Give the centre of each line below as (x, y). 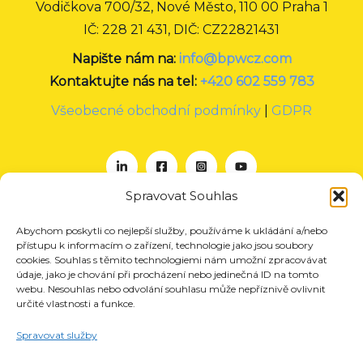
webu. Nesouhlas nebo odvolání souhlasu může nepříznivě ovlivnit (171, 289)
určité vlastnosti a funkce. (76, 303)
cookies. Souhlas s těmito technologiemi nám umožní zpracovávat (172, 260)
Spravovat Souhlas (181, 196)
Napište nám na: (125, 58)
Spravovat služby (57, 335)
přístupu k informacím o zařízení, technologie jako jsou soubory (165, 245)
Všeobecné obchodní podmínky (156, 110)
